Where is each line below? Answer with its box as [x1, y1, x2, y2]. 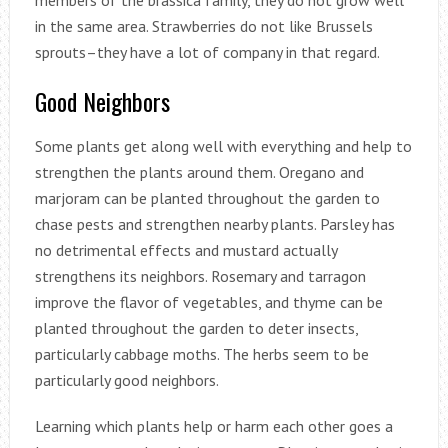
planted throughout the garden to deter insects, [34, 318, 358, 339]
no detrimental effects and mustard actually [34, 240, 337, 261]
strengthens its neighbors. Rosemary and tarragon [34, 266, 366, 287]
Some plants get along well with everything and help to [34, 136, 412, 157]
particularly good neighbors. [34, 370, 219, 391]
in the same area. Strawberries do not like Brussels [34, 16, 373, 37]
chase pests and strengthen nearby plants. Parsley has [34, 214, 395, 235]
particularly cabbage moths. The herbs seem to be [34, 344, 369, 365]
